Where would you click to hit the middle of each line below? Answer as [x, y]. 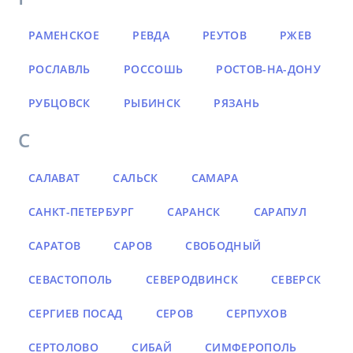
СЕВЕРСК [296, 280]
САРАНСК [194, 212]
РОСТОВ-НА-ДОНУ [269, 69]
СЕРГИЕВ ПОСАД [76, 314]
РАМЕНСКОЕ [64, 35]
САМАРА [215, 178]
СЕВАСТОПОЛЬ [71, 280]
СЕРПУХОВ [257, 314]
